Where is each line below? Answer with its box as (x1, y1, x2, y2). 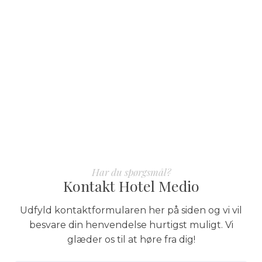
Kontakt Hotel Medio (63, 175, 199, 195)
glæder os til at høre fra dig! (67, 233, 195, 245)
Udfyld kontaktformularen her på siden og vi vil (20, 204, 242, 216)
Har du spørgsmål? (91, 165, 171, 178)
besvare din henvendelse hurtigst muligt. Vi (29, 219, 233, 230)
